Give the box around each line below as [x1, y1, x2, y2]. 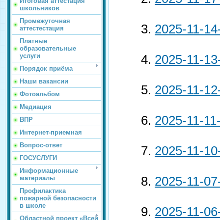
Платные [20, 37, 47, 45]
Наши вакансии [20, 78, 68, 85]
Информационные [20, 167, 78, 174]
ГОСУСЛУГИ [20, 154, 57, 162]
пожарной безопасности [20, 194, 96, 202]
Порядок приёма [20, 65, 73, 72]
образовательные [20, 45, 76, 52]
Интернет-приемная [20, 129, 82, 136]
